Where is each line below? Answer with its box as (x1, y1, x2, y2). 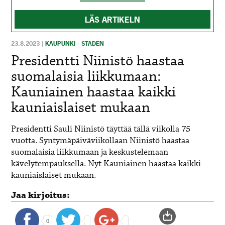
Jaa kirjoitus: (11, 189, 70, 201)
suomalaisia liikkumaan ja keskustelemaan (11, 146, 169, 158)
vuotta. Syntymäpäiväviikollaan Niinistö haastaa (11, 135, 190, 147)
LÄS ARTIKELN (85, 14, 140, 25)
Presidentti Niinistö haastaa (11, 51, 185, 71)
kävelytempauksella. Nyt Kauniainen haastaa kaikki (11, 158, 201, 170)
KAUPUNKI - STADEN (45, 39, 104, 48)
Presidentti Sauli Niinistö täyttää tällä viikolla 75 (11, 123, 191, 135)
